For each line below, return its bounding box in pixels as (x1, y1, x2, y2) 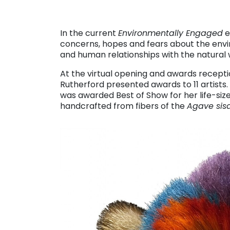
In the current (60, 27, 118, 39)
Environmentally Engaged (118, 27, 223, 39)
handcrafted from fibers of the (60, 100, 187, 112)
